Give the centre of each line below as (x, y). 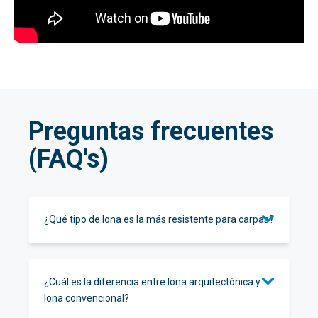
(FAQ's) (68, 159)
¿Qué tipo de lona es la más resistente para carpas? (159, 219)
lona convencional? (87, 298)
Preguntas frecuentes (151, 132)
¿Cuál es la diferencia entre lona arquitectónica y (152, 281)
